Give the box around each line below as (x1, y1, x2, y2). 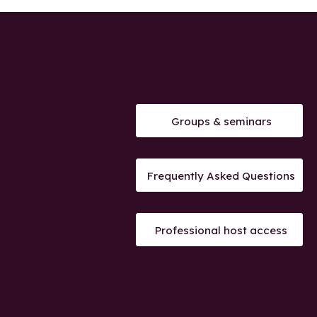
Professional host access (155, 223, 287, 237)
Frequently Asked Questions (147, 168, 295, 183)
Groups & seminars (171, 114, 272, 128)
